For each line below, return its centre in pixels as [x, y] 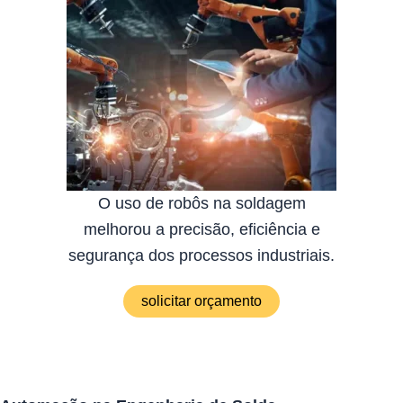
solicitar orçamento [201, 301]
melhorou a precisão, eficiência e [201, 230]
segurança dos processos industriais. [201, 256]
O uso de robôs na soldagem [201, 204]
